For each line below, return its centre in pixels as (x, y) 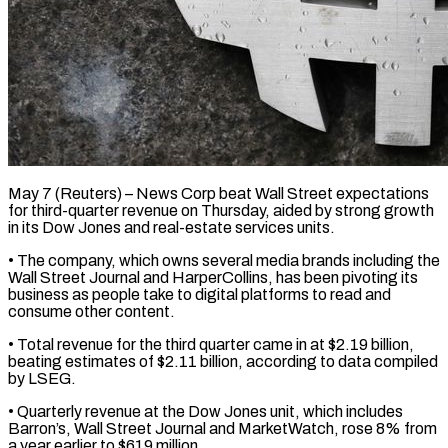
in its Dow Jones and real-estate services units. (171, 227)
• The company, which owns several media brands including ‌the (224, 260)
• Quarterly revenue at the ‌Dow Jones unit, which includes (205, 411)
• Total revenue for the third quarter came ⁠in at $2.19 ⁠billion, (211, 344)
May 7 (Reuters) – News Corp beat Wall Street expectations (218, 193)
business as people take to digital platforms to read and (199, 294)
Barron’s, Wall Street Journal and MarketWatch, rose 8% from (222, 428)
